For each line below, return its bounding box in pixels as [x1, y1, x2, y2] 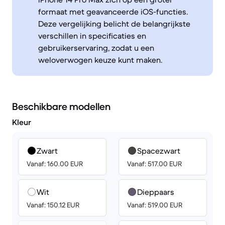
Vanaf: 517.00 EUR [127, 159, 182, 168]
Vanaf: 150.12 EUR [27, 200, 79, 209]
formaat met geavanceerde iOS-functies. [38, 7, 188, 17]
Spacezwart [137, 146, 180, 156]
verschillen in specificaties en [38, 31, 146, 41]
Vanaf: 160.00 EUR [27, 159, 83, 168]
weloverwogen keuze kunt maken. [38, 55, 162, 65]
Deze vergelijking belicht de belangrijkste [38, 19, 190, 29]
